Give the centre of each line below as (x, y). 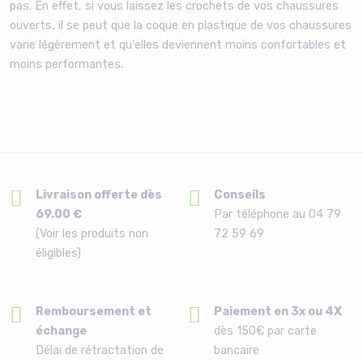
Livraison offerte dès (99, 194)
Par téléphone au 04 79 (278, 214)
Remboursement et (94, 311)
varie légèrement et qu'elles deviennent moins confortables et (178, 45)
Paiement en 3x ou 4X (278, 311)
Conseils (240, 194)
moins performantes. (66, 64)
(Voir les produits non (92, 233)
